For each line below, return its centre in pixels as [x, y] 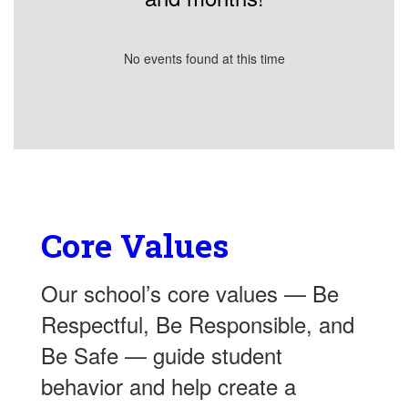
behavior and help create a [168, 385]
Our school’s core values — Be [190, 292]
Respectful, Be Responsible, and [198, 323]
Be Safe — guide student [162, 354]
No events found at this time [204, 58]
